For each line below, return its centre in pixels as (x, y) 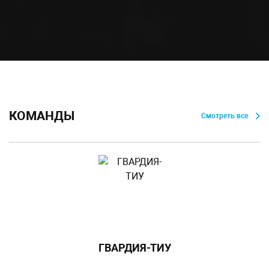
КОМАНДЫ (42, 116)
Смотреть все (225, 116)
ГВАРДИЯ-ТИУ (134, 247)
